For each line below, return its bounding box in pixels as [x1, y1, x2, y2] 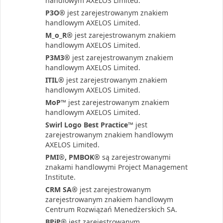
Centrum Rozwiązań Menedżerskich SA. [45, 205, 177, 214]
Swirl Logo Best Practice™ [45, 120, 133, 129]
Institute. [45, 172, 76, 182]
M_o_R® [45, 30, 73, 40]
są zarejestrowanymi [100, 152, 171, 162]
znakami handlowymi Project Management [45, 162, 188, 172]
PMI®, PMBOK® [45, 152, 100, 162]
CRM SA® [45, 185, 78, 194]
